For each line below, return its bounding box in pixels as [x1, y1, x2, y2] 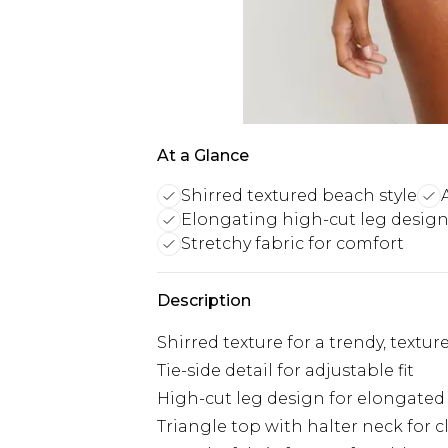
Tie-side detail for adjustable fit [157, 361, 414, 380]
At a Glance [157, 146, 249, 165]
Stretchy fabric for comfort [181, 234, 404, 253]
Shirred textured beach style [181, 186, 417, 205]
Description [157, 291, 251, 310]
